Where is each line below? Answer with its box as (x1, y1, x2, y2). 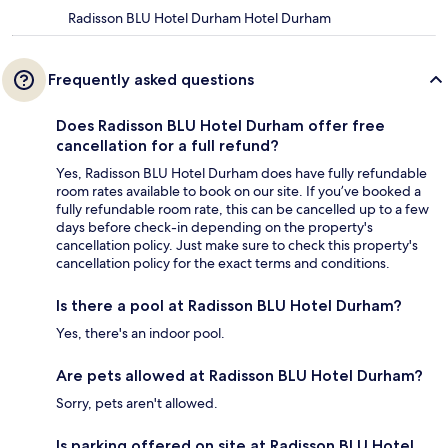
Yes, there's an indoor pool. (56, 323, 225, 342)
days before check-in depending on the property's (56, 217, 373, 236)
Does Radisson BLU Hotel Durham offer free (56, 115, 385, 135)
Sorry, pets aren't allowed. (56, 393, 218, 412)
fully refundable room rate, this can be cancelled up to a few (56, 199, 429, 218)
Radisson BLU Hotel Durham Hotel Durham (68, 8, 331, 27)
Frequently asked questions (48, 69, 254, 89)
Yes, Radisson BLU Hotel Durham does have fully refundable (56, 163, 427, 182)
